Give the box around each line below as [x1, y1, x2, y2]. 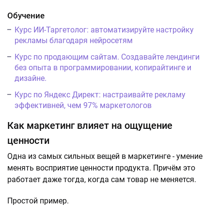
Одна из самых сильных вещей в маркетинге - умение [7, 152, 202, 161]
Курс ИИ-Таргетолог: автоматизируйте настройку [15, 25, 194, 34]
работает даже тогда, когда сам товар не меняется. [7, 175, 196, 184]
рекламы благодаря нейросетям [15, 36, 133, 45]
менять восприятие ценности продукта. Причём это [7, 163, 195, 172]
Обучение [7, 11, 45, 20]
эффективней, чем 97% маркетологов [15, 101, 152, 110]
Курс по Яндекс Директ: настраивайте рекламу [15, 90, 186, 99]
